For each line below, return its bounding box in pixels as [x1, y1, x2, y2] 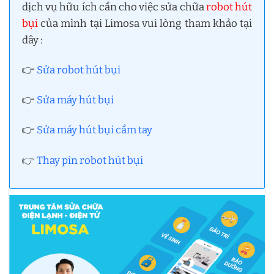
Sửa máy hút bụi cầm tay [37, 124, 152, 137]
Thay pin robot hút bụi [37, 154, 143, 167]
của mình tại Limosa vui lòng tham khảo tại [38, 17, 252, 31]
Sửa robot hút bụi [37, 64, 120, 77]
